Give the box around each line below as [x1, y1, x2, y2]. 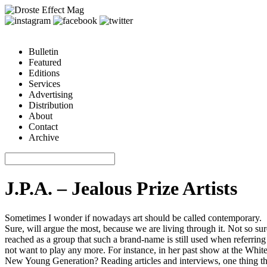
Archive [29, 132, 59, 142]
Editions [29, 68, 60, 78]
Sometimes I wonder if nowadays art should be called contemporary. [5, 212, 262, 223]
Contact [29, 122, 58, 132]
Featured [29, 57, 61, 67]
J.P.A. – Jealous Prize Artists [5, 178, 237, 200]
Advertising [29, 89, 73, 100]
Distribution [29, 100, 73, 110]
